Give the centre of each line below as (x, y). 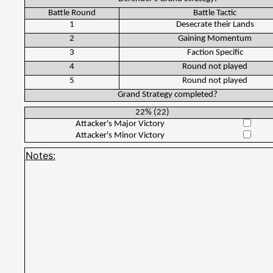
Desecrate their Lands (215, 25)
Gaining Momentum (215, 39)
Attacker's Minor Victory (120, 136)
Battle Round (72, 13)
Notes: (40, 156)
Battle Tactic (215, 13)
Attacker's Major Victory (120, 124)
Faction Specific (215, 53)
